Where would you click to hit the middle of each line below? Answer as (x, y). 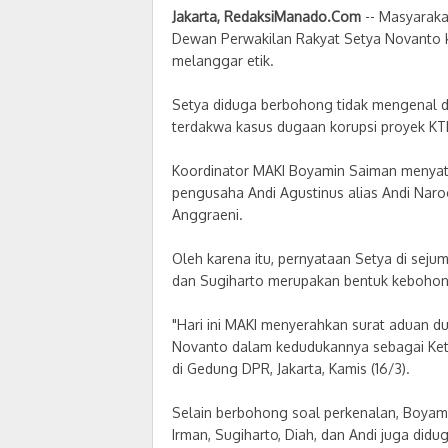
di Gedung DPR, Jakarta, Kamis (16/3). (291, 368)
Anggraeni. (207, 214)
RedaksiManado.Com (292, 16)
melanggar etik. (223, 60)
